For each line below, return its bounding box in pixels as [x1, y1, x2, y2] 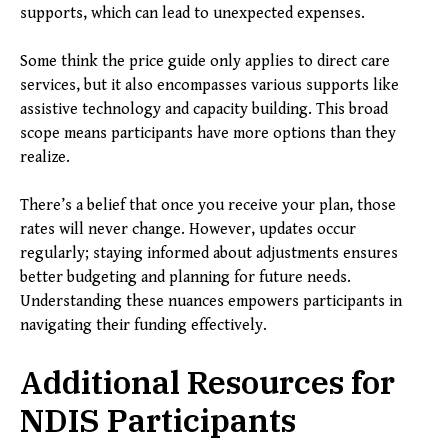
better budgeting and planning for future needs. [20, 268, 351, 288]
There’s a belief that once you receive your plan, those [20, 196, 396, 216]
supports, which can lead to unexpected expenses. [20, 4, 365, 24]
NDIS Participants [20, 399, 296, 442]
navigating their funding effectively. [20, 316, 267, 336]
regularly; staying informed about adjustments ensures [20, 244, 398, 264]
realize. [20, 148, 70, 168]
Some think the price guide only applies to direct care [20, 52, 390, 72]
